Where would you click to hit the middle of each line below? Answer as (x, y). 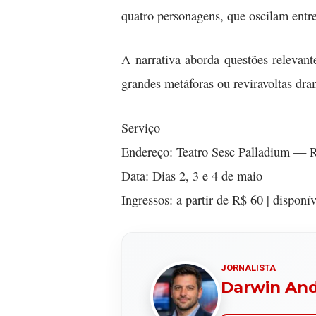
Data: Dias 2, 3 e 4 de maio (192, 176)
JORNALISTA (248, 267)
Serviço (141, 128)
